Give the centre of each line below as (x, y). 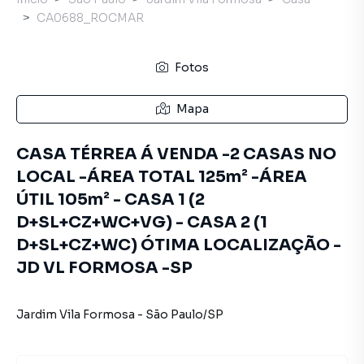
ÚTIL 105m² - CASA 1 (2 (110, 199)
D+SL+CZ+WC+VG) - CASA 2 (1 (142, 222)
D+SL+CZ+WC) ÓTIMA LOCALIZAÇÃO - (179, 245)
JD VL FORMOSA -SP (104, 268)
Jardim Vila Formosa (76, 314)
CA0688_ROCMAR (90, 18)
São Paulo (174, 314)
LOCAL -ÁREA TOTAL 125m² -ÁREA (162, 177)
